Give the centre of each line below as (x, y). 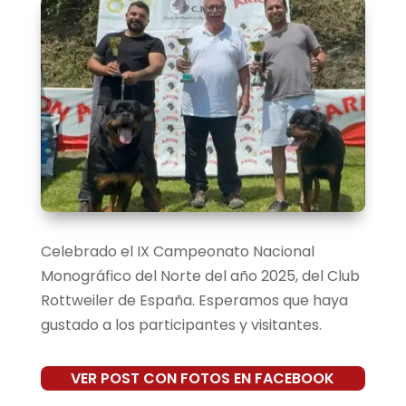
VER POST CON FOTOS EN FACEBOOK (203, 378)
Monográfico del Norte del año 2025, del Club (200, 275)
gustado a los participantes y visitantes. (181, 324)
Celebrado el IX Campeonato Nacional (177, 251)
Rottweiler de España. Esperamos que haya (194, 300)
